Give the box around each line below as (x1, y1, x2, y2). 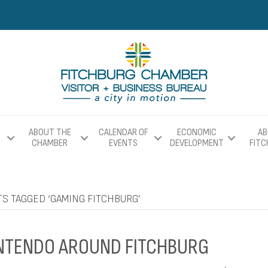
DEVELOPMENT (170, 138, 224, 149)
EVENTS (109, 138, 138, 149)
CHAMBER (32, 138, 68, 149)
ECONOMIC (177, 127, 217, 138)
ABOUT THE (28, 127, 71, 138)
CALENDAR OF (98, 127, 148, 138)
